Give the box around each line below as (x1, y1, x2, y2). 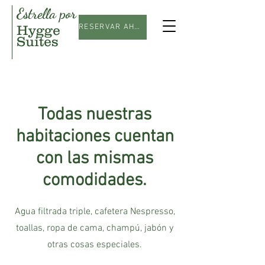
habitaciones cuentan (15, 126, 174, 148)
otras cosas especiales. (47, 239, 142, 251)
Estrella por (17, 5, 76, 22)
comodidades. (43, 170, 147, 192)
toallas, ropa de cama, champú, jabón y (16, 222, 173, 234)
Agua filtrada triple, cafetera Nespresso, (14, 206, 175, 218)
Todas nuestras (38, 104, 151, 126)
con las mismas (36, 148, 153, 170)
